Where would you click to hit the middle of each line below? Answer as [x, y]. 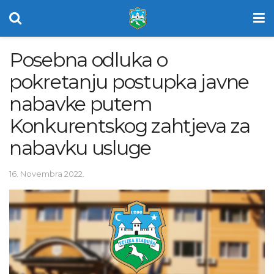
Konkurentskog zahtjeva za [130, 126]
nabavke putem [81, 104]
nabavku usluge [80, 148]
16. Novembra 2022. [47, 173]
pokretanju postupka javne [129, 82]
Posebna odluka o [88, 60]
